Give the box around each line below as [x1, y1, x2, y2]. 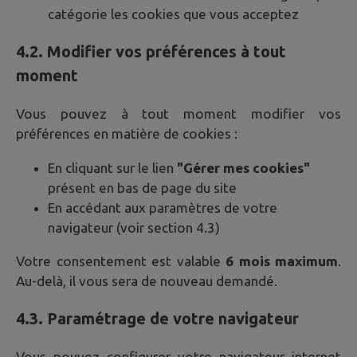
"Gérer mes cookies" [177, 159, 310, 175]
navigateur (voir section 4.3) [48, 219, 220, 235]
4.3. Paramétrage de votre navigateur [16, 308, 299, 328]
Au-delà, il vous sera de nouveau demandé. [16, 273, 277, 288]
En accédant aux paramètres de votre [48, 199, 277, 215]
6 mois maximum [226, 253, 338, 269]
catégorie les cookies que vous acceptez [48, 6, 299, 22]
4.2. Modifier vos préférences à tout [16, 42, 286, 61]
